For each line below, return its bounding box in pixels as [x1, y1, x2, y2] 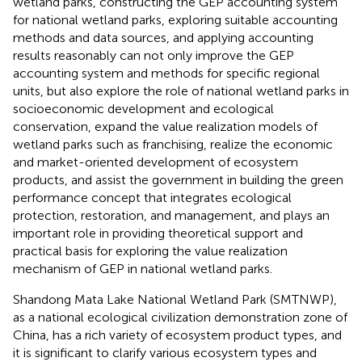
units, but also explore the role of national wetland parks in [13, 82, 349, 99]
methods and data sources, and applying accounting [13, 29, 314, 45]
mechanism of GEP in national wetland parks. [13, 260, 272, 276]
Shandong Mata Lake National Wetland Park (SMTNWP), [13, 291, 337, 307]
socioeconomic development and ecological [13, 100, 274, 116]
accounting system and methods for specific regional [13, 65, 320, 81]
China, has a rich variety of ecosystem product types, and [13, 326, 342, 343]
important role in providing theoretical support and [13, 225, 303, 241]
